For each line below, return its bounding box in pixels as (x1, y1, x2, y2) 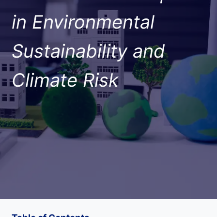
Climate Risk (12, 69, 119, 91)
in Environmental (12, 11, 155, 33)
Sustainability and (12, 40, 165, 62)
